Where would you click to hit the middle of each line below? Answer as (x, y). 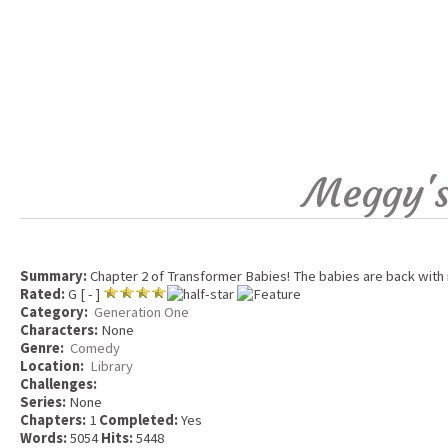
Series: (43, 401)
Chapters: (54, 419)
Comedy (95, 347)
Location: (53, 365)
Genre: (43, 347)
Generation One (141, 311)
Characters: (59, 329)
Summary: (53, 275)
